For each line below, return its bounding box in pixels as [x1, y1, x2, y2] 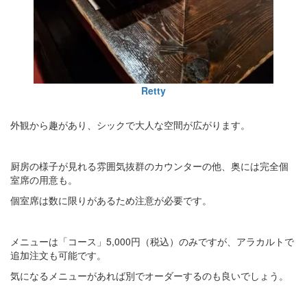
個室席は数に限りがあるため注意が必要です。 [10, 193, 212, 207]
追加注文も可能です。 [10, 247, 106, 262]
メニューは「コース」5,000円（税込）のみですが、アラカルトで [10, 234, 294, 248]
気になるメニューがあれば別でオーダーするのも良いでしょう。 [10, 268, 288, 282]
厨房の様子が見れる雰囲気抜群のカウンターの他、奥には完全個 [10, 158, 288, 173]
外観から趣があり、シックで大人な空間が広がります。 [10, 117, 250, 132]
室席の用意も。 [10, 172, 77, 186]
